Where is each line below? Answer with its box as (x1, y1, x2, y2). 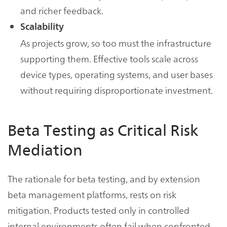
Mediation (8, 141, 83, 160)
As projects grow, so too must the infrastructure (20, 36, 211, 50)
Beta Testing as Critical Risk (8, 121, 199, 140)
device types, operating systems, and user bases (20, 68, 213, 81)
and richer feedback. (20, 4, 103, 17)
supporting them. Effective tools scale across (20, 52, 198, 65)
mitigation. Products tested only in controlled (8, 203, 190, 216)
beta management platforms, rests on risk (8, 187, 176, 201)
